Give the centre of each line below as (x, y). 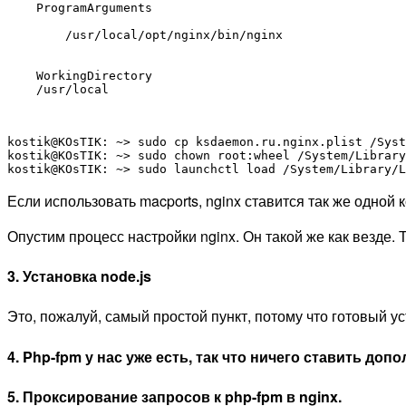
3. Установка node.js (79, 276)
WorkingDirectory (94, 75)
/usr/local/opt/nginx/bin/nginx (174, 34)
